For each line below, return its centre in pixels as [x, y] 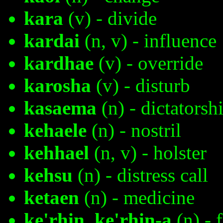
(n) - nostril [134, 130]
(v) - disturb [141, 86]
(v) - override [148, 63]
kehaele [55, 130]
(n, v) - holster [148, 153]
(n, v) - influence [148, 41]
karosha [57, 86]
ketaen [52, 198]
